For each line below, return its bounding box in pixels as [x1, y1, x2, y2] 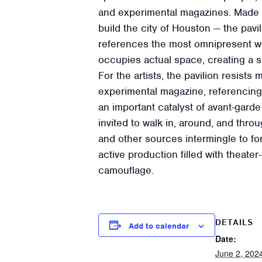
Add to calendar [129, 220, 189, 231]
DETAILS [215, 216, 253, 229]
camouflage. [98, 163, 154, 177]
